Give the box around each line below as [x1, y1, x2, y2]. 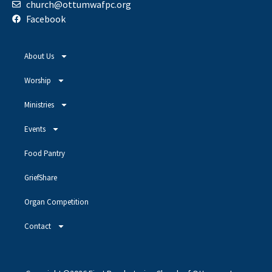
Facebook [25, 12, 66, 25]
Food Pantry [24, 148, 65, 158]
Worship [24, 75, 51, 86]
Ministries [24, 99, 54, 110]
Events [24, 123, 46, 134]
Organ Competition [24, 196, 89, 207]
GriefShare [24, 172, 57, 183]
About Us [24, 50, 54, 61]
